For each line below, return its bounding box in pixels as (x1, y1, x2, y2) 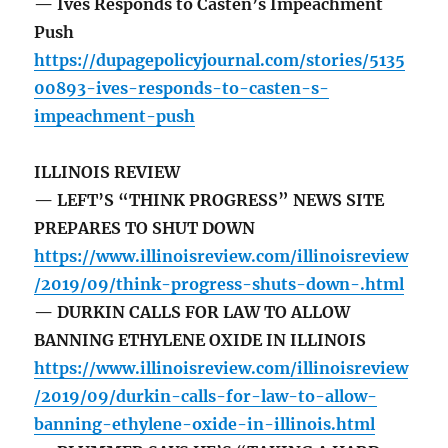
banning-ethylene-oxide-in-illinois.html (34, 414, 376, 435)
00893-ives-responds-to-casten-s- (34, 78, 330, 99)
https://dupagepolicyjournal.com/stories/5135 (34, 50, 406, 71)
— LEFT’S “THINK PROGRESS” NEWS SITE (34, 190, 385, 211)
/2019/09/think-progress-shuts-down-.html (34, 274, 405, 295)
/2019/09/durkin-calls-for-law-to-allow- (34, 386, 378, 407)
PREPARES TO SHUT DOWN (34, 218, 256, 239)
